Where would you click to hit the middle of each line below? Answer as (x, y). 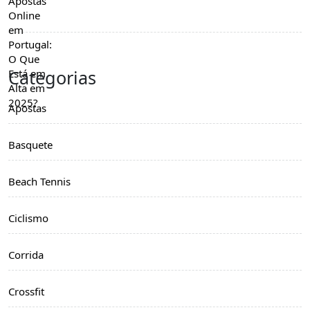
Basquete (30, 145)
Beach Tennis (39, 181)
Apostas (27, 108)
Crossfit (26, 291)
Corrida (26, 255)
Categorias (52, 77)
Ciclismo (28, 218)
